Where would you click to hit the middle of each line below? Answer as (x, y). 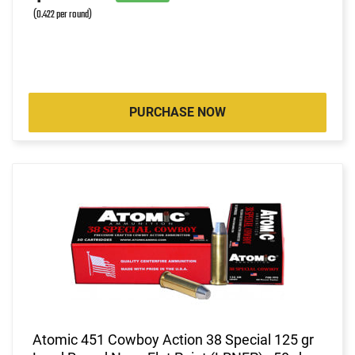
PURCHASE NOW (177, 112)
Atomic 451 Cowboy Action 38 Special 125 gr (173, 339)
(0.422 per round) (63, 14)
